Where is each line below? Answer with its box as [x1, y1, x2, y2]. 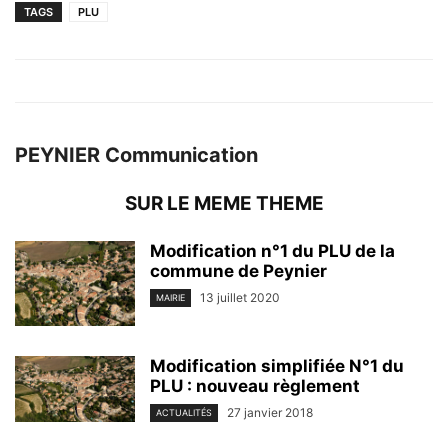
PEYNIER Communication [15, 142, 258, 167]
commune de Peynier [150, 260, 327, 281]
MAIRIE [156, 292, 185, 304]
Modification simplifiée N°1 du [150, 355, 404, 376]
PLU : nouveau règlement [150, 375, 360, 396]
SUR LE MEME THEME [124, 191, 324, 215]
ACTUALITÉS [156, 407, 212, 419]
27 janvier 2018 [227, 404, 313, 420]
